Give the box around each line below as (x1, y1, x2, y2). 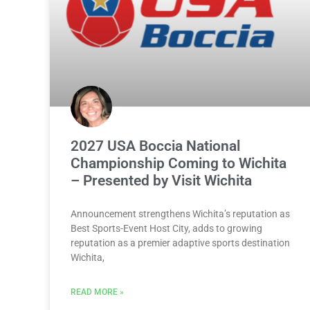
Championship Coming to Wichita (71, 154, 286, 172)
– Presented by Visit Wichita (71, 172, 252, 189)
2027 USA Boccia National (71, 137, 240, 154)
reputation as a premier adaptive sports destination (71, 237, 290, 248)
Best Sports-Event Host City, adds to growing (71, 222, 262, 234)
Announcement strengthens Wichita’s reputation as (71, 208, 290, 219)
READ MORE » (71, 286, 124, 297)
